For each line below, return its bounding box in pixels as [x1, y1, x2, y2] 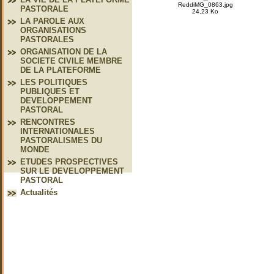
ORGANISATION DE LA [20, 47, 107, 56]
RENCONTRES [20, 117, 75, 127]
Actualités [20, 188, 57, 197]
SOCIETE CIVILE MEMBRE [20, 56, 122, 65]
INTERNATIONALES [20, 127, 95, 136]
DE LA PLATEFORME [20, 65, 101, 75]
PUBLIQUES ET [20, 87, 80, 96]
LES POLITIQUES [20, 78, 87, 87]
